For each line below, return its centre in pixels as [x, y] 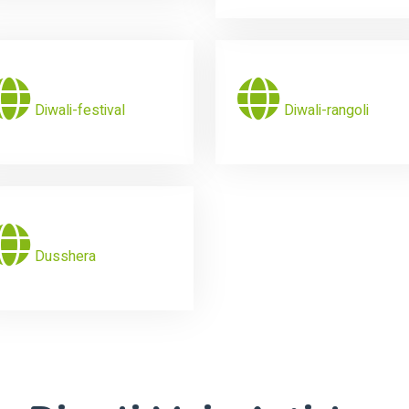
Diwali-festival [80, 110]
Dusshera [65, 257]
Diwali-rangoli [326, 110]
